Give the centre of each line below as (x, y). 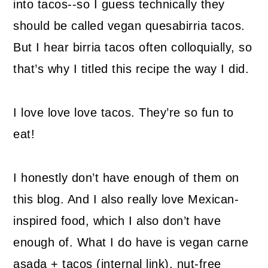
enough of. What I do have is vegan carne (131, 243)
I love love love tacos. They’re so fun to (124, 113)
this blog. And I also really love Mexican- (126, 200)
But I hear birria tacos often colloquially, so (133, 48)
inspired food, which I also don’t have (117, 221)
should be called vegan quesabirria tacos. (129, 26)
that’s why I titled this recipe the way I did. (131, 69)
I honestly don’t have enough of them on (126, 178)
